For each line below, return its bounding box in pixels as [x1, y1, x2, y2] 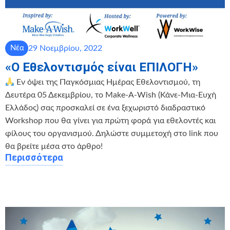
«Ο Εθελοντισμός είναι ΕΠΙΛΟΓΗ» [5, 60, 198, 75]
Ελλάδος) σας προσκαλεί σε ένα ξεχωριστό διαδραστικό [5, 104, 205, 112]
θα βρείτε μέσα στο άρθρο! [5, 142, 103, 151]
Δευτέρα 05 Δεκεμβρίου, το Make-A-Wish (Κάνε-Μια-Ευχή [5, 91, 216, 100]
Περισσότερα [5, 152, 63, 163]
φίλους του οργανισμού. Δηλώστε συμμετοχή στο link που [5, 129, 218, 138]
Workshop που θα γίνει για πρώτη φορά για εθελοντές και [5, 117, 216, 125]
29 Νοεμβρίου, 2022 [28, 44, 102, 52]
